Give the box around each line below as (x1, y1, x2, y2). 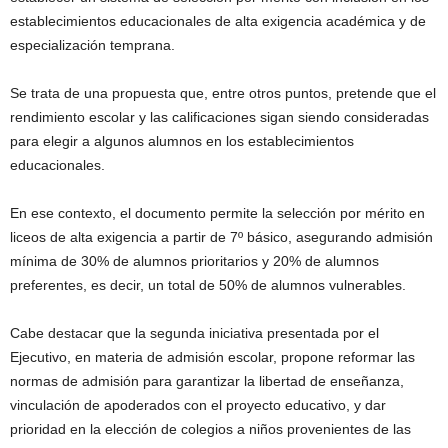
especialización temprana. (10, 36, 175, 53)
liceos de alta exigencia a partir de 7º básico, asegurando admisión (10, 228, 433, 245)
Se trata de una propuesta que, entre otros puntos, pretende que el (10, 84, 436, 101)
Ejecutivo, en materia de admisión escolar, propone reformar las (10, 348, 415, 365)
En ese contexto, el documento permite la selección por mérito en (10, 204, 425, 221)
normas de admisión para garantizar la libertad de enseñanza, (10, 372, 404, 389)
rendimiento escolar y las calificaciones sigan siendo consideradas (10, 108, 429, 125)
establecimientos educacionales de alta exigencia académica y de (10, 12, 426, 29)
